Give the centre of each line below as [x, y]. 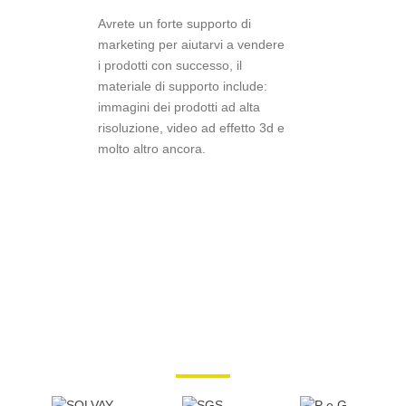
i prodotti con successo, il [169, 66]
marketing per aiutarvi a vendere [191, 45]
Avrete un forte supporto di [174, 24]
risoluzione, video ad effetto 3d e [191, 128]
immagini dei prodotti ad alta [179, 107]
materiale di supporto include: [182, 87]
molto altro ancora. [151, 149]
